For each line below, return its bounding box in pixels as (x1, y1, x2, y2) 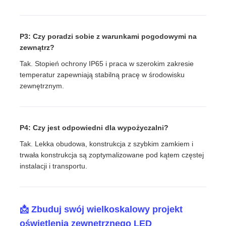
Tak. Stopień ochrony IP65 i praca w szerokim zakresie (20, 59, 194, 68)
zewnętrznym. (20, 81, 65, 90)
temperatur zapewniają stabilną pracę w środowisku (20, 70, 185, 79)
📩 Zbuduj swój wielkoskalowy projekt (20, 204, 183, 214)
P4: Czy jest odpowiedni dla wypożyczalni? (20, 123, 169, 132)
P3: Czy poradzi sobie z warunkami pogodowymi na (20, 32, 197, 40)
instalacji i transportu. (20, 161, 88, 170)
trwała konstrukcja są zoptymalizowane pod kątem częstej (20, 150, 204, 159)
